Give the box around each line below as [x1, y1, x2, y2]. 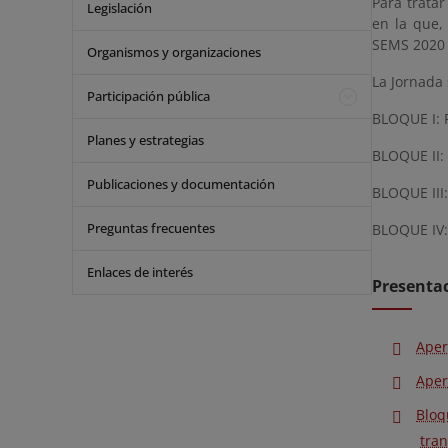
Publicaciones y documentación [87, 175, 275, 193]
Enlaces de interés [87, 263, 193, 281]
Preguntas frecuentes [87, 219, 215, 237]
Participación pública [87, 87, 210, 105]
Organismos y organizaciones [87, 43, 261, 61]
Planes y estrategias [87, 131, 204, 149]
